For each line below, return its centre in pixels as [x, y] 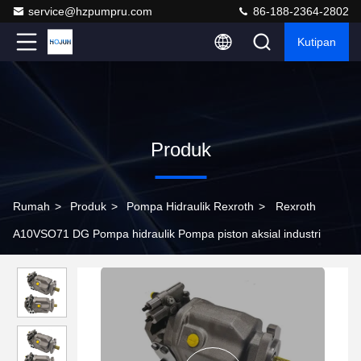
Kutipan [317, 42]
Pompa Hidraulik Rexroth [190, 206]
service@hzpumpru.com [90, 11]
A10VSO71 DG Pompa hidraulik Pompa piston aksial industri [167, 234]
